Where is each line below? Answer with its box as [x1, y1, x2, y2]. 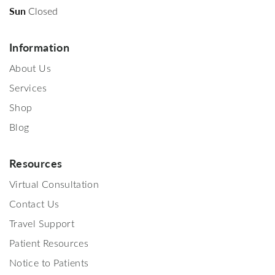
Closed [28, 4, 58, 17]
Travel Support [9, 216, 75, 230]
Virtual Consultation [9, 177, 99, 190]
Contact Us [9, 196, 60, 210]
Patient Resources [9, 236, 89, 249]
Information [9, 39, 69, 55]
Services [9, 80, 47, 94]
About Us [9, 61, 51, 74]
